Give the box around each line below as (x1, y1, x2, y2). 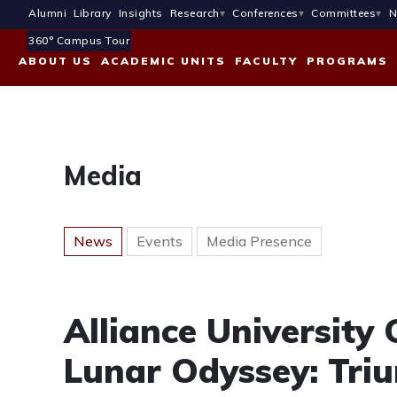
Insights (118, 6, 163, 20)
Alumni (28, 6, 66, 20)
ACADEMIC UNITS (101, 54, 226, 68)
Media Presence (206, 232, 312, 250)
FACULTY (235, 54, 298, 68)
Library (74, 6, 112, 20)
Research (169, 6, 220, 20)
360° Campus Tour (28, 34, 129, 47)
